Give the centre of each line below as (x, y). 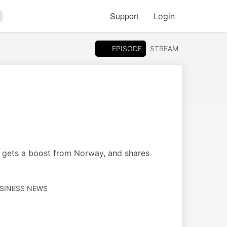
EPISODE (127, 48)
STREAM (164, 48)
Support (124, 16)
